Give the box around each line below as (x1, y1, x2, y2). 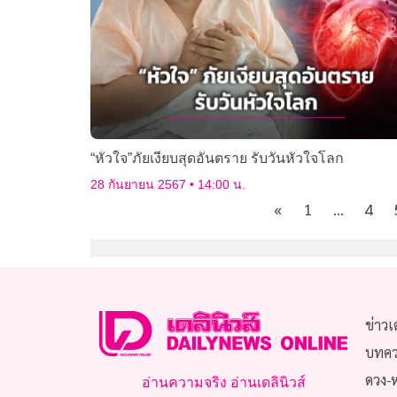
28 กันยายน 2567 (90, 177, 190, 192)
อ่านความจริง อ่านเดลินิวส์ (141, 375, 306, 391)
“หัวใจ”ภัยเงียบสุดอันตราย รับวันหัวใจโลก (90, 151, 344, 167)
